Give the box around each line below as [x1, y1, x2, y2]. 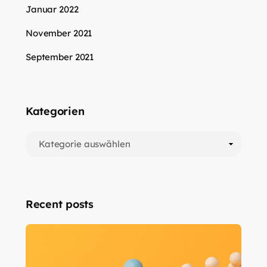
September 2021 [26, 51, 95, 63]
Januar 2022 [26, 3, 79, 15]
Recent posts [26, 197, 94, 211]
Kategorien [26, 104, 85, 118]
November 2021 [26, 27, 93, 39]
